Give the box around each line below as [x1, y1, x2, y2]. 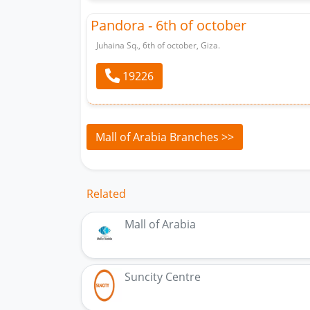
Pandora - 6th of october [91, 15, 246, 35]
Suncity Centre [125, 268, 201, 284]
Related [86, 185, 126, 201]
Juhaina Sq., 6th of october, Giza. [96, 39, 220, 51]
